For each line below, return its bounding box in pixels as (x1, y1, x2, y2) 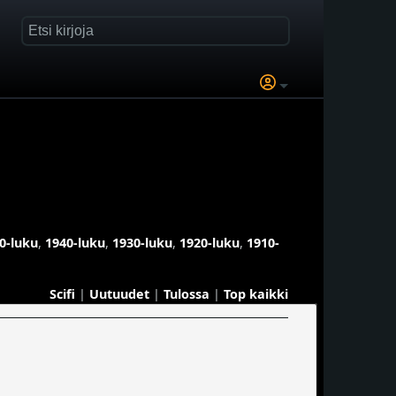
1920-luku (179, 233, 240, 251)
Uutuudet (89, 285, 149, 302)
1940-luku (45, 233, 105, 251)
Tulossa (164, 285, 209, 302)
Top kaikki (224, 285, 288, 302)
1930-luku (112, 233, 172, 251)
